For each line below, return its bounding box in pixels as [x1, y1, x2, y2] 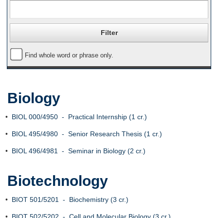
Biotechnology [7, 173, 108, 189]
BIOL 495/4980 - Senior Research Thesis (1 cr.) [12, 130, 162, 138]
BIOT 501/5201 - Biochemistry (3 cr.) [12, 196, 128, 203]
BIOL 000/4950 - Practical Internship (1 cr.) [12, 113, 147, 121]
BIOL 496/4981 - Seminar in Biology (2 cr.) [12, 147, 145, 155]
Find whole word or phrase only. [25, 52, 113, 59]
